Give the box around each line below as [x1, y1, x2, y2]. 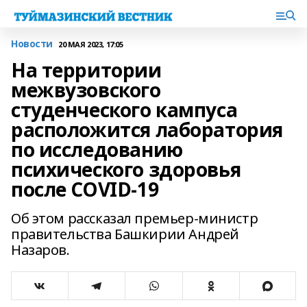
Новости [11, 37, 53, 50]
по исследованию [11, 136, 183, 162]
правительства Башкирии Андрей [11, 225, 239, 243]
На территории [11, 57, 162, 83]
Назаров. [11, 241, 70, 259]
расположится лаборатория [11, 116, 283, 143]
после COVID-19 [11, 176, 159, 202]
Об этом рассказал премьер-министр [11, 209, 258, 228]
